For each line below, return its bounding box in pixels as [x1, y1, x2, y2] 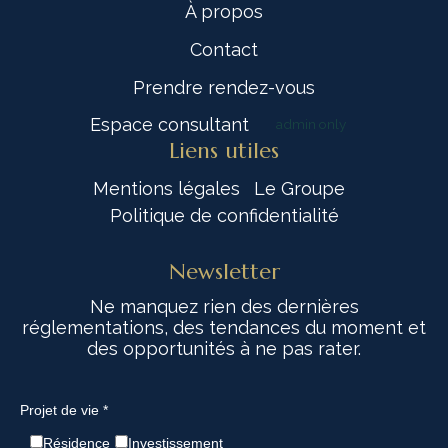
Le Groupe [254, 178, 345, 200]
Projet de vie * [20, 402, 108, 419]
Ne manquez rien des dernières [89, 296, 359, 318]
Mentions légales [93, 178, 240, 200]
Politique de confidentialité [109, 205, 339, 227]
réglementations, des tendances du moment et [22, 317, 426, 339]
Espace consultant [89, 114, 249, 136]
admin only [275, 116, 346, 133]
